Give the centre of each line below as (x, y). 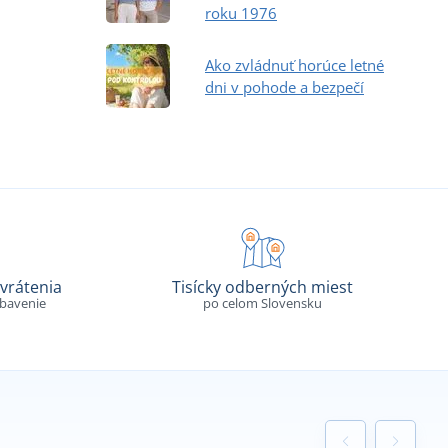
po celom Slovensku (263, 303)
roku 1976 (241, 12)
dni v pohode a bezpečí (284, 86)
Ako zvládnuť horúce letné (294, 64)
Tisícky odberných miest (263, 287)
